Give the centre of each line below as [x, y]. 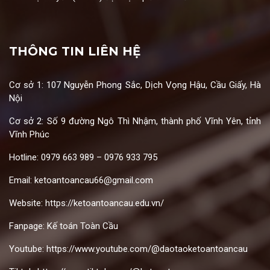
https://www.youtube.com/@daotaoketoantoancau [147, 249]
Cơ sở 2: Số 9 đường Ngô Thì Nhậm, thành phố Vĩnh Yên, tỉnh [135, 121]
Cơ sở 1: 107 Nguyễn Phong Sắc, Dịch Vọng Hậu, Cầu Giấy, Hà [135, 85]
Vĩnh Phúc [29, 134]
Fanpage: [28, 226]
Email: [22, 180]
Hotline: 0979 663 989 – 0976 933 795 [83, 157]
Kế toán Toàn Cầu [83, 226]
